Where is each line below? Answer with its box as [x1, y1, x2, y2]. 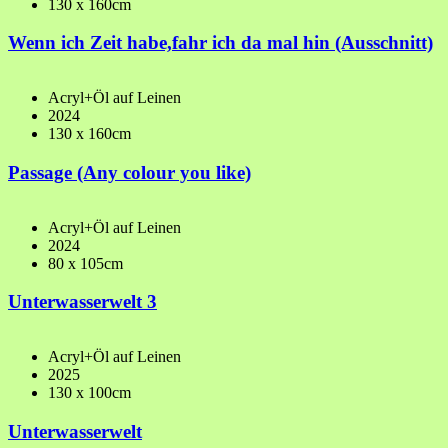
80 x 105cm [48, 254, 123, 272]
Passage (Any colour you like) [8, 161, 251, 183]
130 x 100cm [48, 384, 131, 401]
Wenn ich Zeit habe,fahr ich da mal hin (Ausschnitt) [8, 32, 433, 54]
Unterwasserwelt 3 [8, 291, 157, 313]
